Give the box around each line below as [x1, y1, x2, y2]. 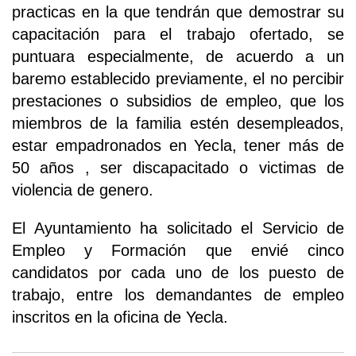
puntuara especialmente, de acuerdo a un [12, 47, 344, 65]
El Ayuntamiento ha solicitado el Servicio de [12, 219, 344, 237]
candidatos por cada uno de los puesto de [12, 263, 344, 281]
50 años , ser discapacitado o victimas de [12, 158, 344, 176]
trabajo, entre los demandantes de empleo [12, 285, 344, 304]
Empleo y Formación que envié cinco [12, 241, 344, 259]
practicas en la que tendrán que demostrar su [12, 2, 344, 21]
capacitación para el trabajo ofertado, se [12, 25, 344, 43]
